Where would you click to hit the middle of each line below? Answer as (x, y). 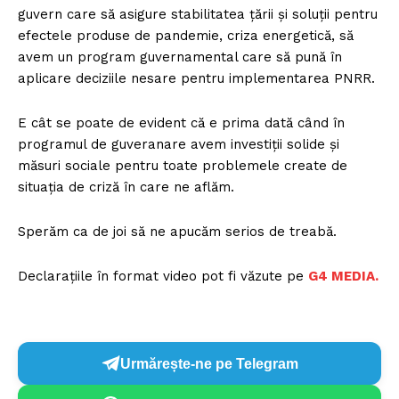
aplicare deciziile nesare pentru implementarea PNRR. (196, 79)
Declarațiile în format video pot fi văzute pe (163, 277)
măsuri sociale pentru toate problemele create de (183, 166)
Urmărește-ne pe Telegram (209, 363)
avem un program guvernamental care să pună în (180, 57)
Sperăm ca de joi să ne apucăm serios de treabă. (177, 232)
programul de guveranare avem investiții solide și (179, 145)
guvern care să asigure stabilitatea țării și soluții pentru (198, 15)
